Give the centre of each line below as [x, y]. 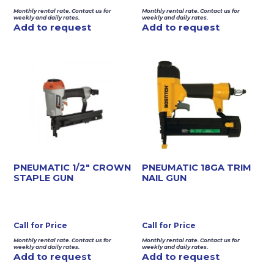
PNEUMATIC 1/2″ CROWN [72, 167]
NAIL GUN [165, 178]
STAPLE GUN [44, 178]
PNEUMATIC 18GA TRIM [197, 167]
